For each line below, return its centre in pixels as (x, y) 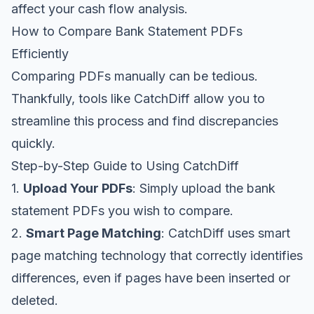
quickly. (33, 143)
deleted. (35, 300)
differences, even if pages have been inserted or (151, 278)
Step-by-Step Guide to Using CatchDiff (125, 165)
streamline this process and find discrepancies (145, 121)
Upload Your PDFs (78, 188)
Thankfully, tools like (73, 98)
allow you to (227, 98)
